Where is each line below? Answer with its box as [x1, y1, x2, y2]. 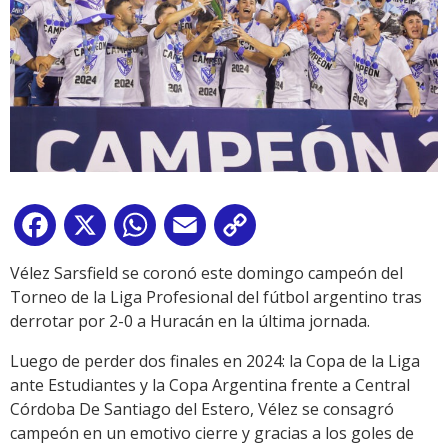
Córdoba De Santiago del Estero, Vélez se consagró [10, 398, 394, 421]
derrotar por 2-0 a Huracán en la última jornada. [10, 310, 370, 333]
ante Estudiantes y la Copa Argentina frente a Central [10, 374, 410, 397]
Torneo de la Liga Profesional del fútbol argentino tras [10, 286, 422, 309]
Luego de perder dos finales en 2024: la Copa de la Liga [10, 350, 420, 373]
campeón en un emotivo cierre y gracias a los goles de [10, 422, 414, 445]
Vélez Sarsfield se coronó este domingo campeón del [10, 262, 403, 285]
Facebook [60, 218, 132, 241]
